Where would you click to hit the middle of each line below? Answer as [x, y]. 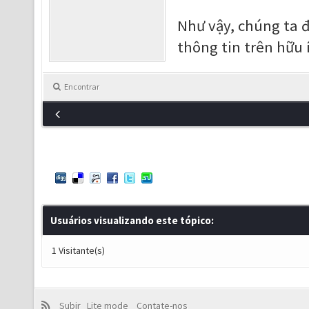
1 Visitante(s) [78, 250]
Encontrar [82, 87]
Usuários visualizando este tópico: [132, 220]
